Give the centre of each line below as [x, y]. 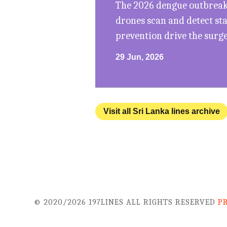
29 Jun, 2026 [140, 57]
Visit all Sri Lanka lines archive [162, 111]
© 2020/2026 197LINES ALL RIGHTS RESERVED [126, 202]
